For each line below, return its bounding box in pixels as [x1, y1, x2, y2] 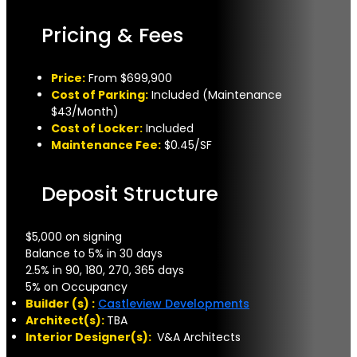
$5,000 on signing [25, 228, 122, 245]
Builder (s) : [25, 295, 95, 312]
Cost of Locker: [51, 120, 143, 136]
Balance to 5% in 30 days [25, 245, 163, 261]
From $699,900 [88, 69, 172, 86]
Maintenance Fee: [51, 136, 161, 153]
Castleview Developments [98, 295, 249, 312]
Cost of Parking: [51, 86, 148, 103]
